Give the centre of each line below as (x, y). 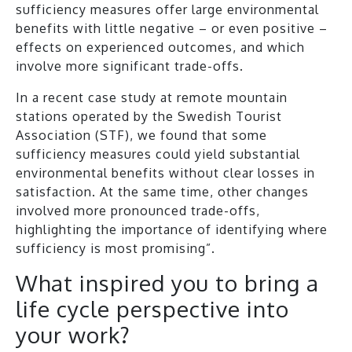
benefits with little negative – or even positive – (172, 28)
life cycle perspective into (152, 308)
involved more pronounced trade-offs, (138, 210)
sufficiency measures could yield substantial (158, 154)
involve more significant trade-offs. (130, 66)
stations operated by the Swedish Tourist (149, 116)
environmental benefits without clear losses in (165, 172)
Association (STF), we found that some (141, 135)
